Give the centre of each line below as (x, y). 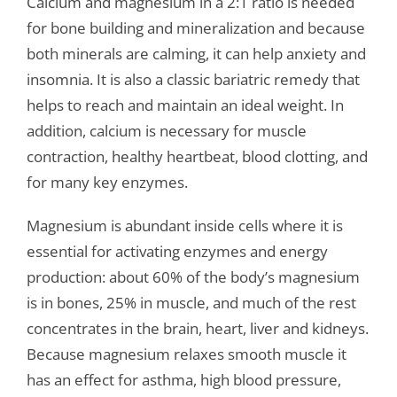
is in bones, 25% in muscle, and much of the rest (191, 303)
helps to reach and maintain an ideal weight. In (185, 105)
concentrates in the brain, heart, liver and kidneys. (197, 329)
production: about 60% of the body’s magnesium (193, 277)
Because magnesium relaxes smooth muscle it (186, 354)
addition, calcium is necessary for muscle (166, 131)
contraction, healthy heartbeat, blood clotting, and (197, 157)
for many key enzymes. (107, 183)
